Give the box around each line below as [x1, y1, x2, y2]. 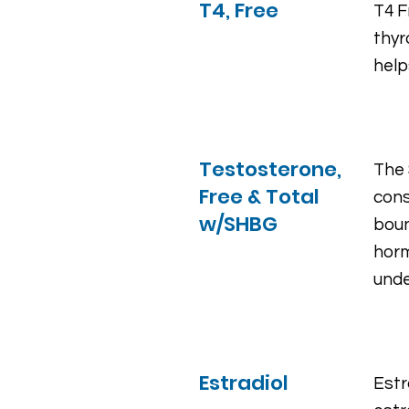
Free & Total [199, 183, 320, 211]
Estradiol [199, 369, 288, 397]
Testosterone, [199, 155, 341, 184]
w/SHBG [199, 210, 278, 238]
